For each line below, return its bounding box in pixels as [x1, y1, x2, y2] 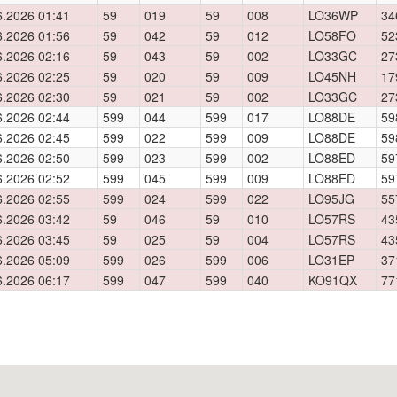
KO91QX [308, 271, 357, 289]
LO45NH [308, 67, 356, 85]
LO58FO [308, 27, 356, 44]
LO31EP [308, 251, 354, 269]
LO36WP [308, 6, 358, 24]
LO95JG [308, 190, 354, 207]
